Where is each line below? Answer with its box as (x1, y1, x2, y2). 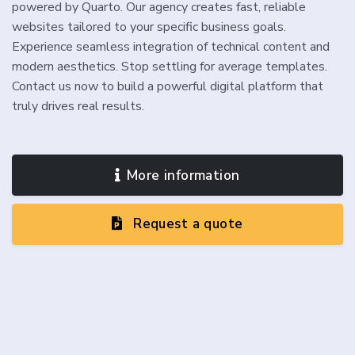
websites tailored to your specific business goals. (12, 18, 286, 36)
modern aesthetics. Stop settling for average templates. (12, 58, 327, 76)
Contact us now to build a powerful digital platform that (12, 78, 323, 96)
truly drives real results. (12, 97, 144, 116)
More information (126, 166, 240, 185)
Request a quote (128, 215, 243, 234)
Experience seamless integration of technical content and (12, 38, 330, 56)
